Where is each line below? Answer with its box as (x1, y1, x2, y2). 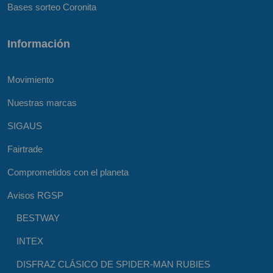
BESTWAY (16, 212, 60, 223)
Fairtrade (7, 143, 43, 154)
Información (7, 37, 70, 50)
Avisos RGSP (7, 190, 63, 200)
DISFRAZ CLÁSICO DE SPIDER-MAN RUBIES (16, 258, 210, 269)
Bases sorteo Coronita (7, 1, 96, 12)
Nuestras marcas (7, 97, 77, 108)
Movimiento (7, 74, 54, 85)
